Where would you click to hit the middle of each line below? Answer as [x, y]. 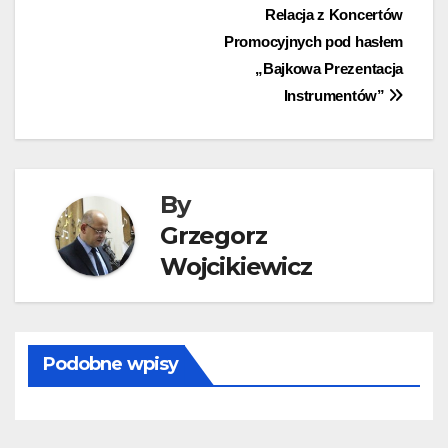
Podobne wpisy [110, 363]
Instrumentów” [336, 96]
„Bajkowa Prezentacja [329, 69]
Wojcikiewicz [236, 267]
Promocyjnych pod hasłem [313, 42]
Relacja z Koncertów [333, 15]
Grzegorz [213, 236]
